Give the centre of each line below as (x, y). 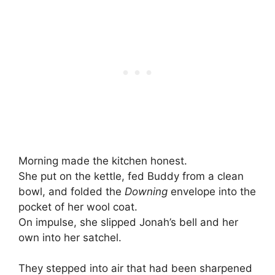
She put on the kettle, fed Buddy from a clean (131, 176)
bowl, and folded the (72, 191)
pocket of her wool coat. (78, 207)
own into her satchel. (70, 237)
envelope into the (212, 191)
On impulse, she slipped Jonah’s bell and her (128, 222)
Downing (146, 191)
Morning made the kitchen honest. (103, 161)
